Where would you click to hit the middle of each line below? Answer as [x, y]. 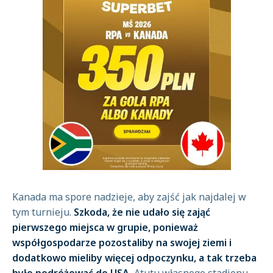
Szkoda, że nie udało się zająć [141, 212]
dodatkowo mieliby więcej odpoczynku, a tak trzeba [134, 258]
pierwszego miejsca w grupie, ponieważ [105, 227]
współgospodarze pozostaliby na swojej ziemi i [122, 243]
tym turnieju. [42, 212]
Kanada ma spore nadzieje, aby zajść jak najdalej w [129, 197]
